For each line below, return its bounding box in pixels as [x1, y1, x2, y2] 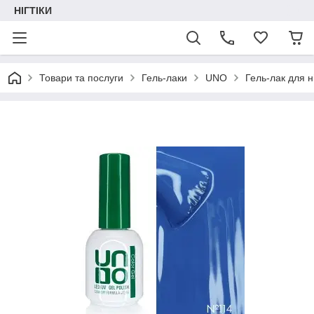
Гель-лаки [142, 72, 187, 83]
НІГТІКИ [14, 5, 52, 16]
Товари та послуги [39, 72, 123, 83]
